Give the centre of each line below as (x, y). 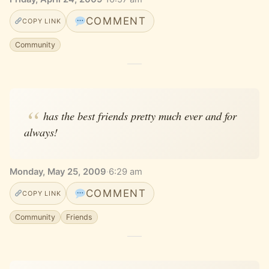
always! (41, 132)
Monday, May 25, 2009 (58, 171)
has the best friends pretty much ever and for (140, 116)
